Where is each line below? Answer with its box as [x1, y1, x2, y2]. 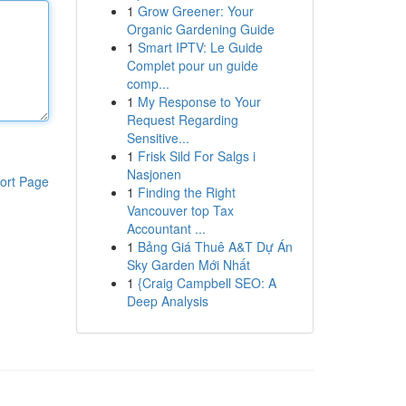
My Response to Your [137, 92, 261, 111]
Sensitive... [126, 129, 189, 147]
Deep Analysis [126, 292, 208, 310]
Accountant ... [126, 219, 206, 237]
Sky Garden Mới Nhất [126, 256, 250, 274]
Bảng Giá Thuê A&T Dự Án [137, 237, 293, 256]
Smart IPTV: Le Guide [137, 38, 263, 56]
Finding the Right [137, 183, 236, 201]
